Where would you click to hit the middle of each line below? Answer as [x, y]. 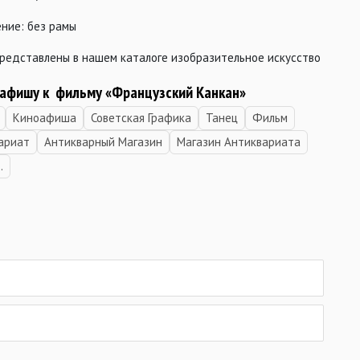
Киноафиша [45, 118]
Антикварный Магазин [104, 142]
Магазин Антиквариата [239, 142]
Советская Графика [141, 118]
